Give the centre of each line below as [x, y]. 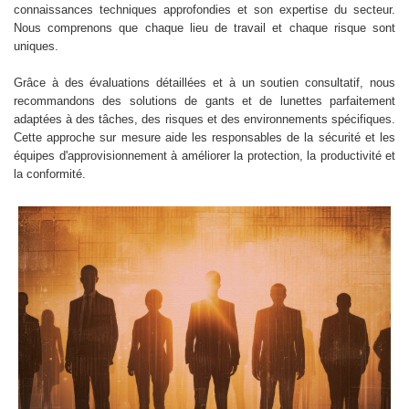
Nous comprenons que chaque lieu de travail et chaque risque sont [204, 27]
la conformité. [50, 173]
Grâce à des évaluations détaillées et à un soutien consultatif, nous [204, 82]
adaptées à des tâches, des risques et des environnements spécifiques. [204, 119]
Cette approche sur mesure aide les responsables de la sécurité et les [204, 137]
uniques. [36, 46]
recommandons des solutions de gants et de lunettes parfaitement [204, 100]
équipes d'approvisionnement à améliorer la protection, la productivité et [204, 155]
